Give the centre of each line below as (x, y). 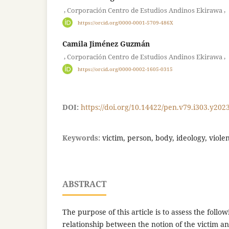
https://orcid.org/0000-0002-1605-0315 (125, 69)
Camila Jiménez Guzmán (106, 43)
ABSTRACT (84, 184)
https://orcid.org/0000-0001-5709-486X (125, 22)
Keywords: (82, 138)
